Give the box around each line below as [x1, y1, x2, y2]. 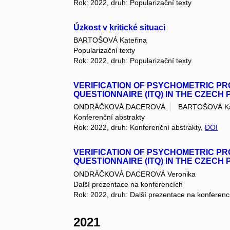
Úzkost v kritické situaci [73, 23, 166, 32]
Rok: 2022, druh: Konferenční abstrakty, [73, 123, 205, 132]
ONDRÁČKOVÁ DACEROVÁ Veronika [73, 169, 196, 178]
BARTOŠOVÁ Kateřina [73, 36, 147, 45]
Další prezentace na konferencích [73, 180, 183, 188]
